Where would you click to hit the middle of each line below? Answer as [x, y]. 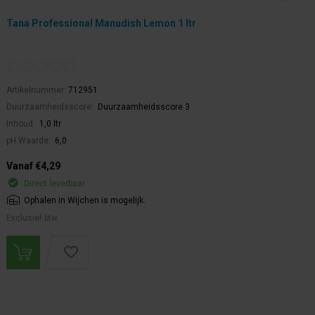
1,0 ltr [50, 124]
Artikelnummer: [37, 90]
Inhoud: [22, 124]
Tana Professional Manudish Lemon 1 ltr [101, 24]
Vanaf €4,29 [33, 166]
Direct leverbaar [54, 184]
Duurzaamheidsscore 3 [144, 107]
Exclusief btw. [33, 218]
